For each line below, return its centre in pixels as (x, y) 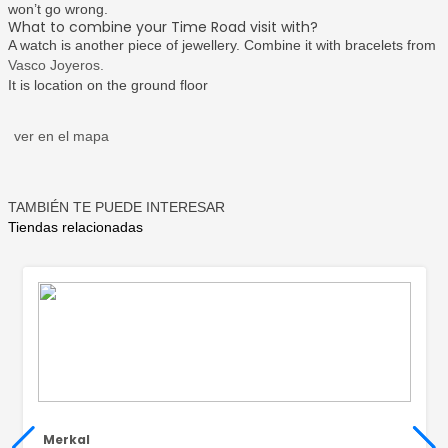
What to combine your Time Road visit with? (162, 27)
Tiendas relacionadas (75, 227)
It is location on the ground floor (107, 85)
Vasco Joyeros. (55, 65)
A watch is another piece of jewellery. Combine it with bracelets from (221, 45)
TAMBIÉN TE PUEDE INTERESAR (116, 207)
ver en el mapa (61, 136)
